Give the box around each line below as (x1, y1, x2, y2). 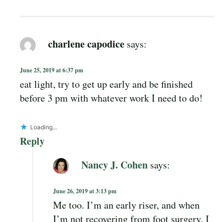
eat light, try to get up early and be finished (20, 77, 193, 91)
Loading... (30, 123, 57, 131)
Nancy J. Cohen (81, 157, 148, 172)
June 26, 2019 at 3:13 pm (53, 187, 116, 196)
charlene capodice (48, 36, 124, 51)
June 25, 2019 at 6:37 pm (20, 66, 83, 75)
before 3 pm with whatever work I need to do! (20, 91, 203, 105)
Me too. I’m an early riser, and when (53, 198, 200, 212)
